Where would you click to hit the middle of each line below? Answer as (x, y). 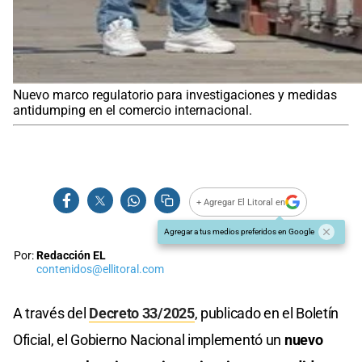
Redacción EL (71, 256)
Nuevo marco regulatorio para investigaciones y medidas (175, 95)
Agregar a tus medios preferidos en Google (239, 232)
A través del (51, 314)
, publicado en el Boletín (267, 314)
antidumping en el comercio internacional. (133, 111)
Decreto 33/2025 (142, 314)
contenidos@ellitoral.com (100, 270)
